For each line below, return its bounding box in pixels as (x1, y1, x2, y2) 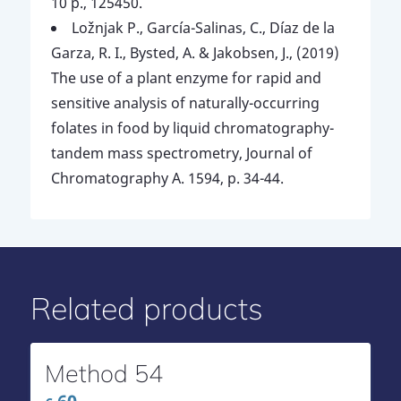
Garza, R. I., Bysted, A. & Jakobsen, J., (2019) (50, 43, 339, 64)
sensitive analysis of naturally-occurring (50, 93, 320, 114)
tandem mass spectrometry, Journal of (50, 143, 312, 164)
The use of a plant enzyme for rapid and (50, 68, 321, 89)
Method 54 (44, 358, 163, 389)
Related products (30, 289, 263, 328)
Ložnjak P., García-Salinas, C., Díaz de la (71, 18, 335, 38)
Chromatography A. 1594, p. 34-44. (50, 168, 284, 189)
